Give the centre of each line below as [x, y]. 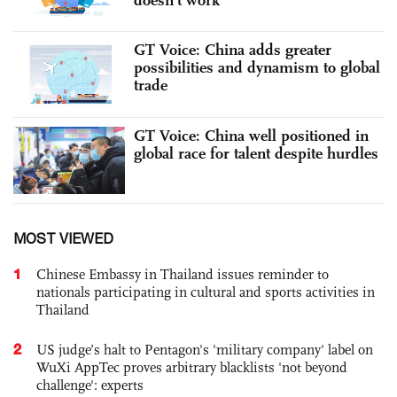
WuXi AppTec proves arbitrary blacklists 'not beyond [192, 367]
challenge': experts [90, 385]
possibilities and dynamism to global [257, 68]
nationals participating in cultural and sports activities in [206, 292]
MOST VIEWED [63, 238]
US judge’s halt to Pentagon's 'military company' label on [205, 349]
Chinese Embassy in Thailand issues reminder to [183, 274]
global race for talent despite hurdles [256, 153]
